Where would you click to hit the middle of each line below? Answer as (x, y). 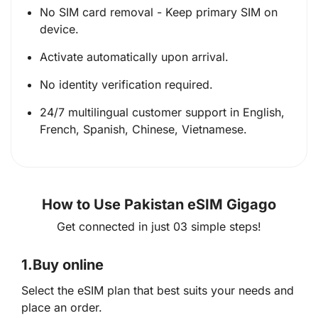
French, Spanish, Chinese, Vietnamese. (143, 129)
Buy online (68, 264)
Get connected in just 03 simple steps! (159, 226)
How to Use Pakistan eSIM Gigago (159, 204)
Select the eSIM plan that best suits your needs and (158, 291)
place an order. (62, 308)
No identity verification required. (126, 84)
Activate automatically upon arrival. (134, 56)
